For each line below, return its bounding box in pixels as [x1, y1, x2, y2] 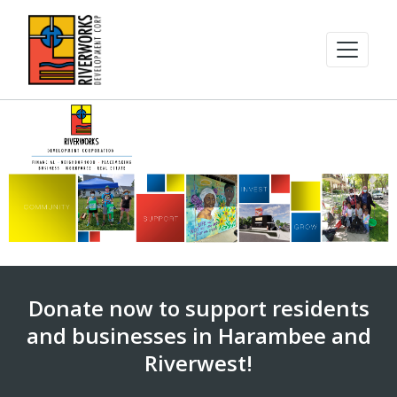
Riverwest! [144, 347, 253, 378]
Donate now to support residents [27, 292, 370, 323]
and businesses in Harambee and [26, 320, 371, 350]
